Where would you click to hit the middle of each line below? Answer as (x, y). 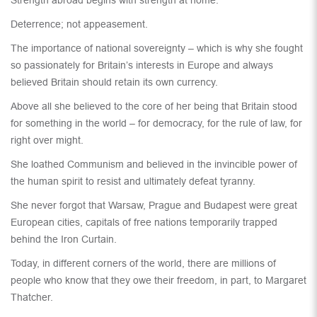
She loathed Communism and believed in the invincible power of (154, 165)
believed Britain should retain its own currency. (114, 82)
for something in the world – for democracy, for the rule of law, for (156, 123)
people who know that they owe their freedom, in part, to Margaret (158, 281)
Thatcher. (32, 298)
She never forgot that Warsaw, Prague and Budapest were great (154, 206)
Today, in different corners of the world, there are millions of (143, 264)
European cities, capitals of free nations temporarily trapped (144, 223)
